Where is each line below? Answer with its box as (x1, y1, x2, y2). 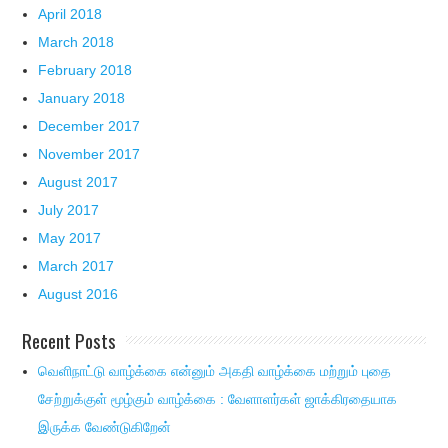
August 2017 (38, 174, 119, 191)
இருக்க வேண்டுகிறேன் (38, 419, 172, 436)
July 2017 (38, 202, 100, 219)
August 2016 (38, 286, 119, 303)
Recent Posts (22, 326, 117, 355)
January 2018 (38, 90, 126, 107)
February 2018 (38, 62, 133, 79)
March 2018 (38, 34, 115, 51)
